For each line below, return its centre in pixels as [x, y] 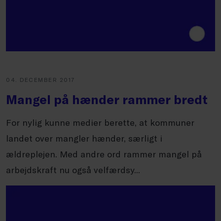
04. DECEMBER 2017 [40, 79]
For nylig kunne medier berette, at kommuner [100, 122]
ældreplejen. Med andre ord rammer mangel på [104, 154]
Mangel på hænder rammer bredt [107, 99]
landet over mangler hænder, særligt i [84, 138]
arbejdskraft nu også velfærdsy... [73, 170]
